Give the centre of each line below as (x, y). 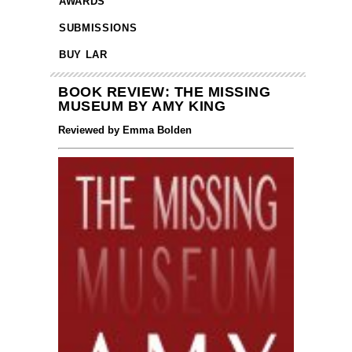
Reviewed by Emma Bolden (125, 130)
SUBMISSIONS (98, 28)
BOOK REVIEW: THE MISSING (164, 92)
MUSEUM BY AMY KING (142, 106)
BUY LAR (83, 55)
